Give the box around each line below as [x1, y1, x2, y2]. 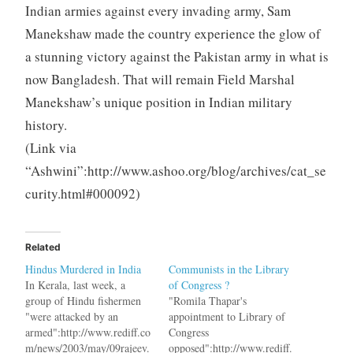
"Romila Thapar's [169, 292, 247, 308]
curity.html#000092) [24, 184, 140, 203]
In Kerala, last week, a [24, 277, 125, 292]
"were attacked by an [24, 308, 118, 324]
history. [24, 115, 67, 134]
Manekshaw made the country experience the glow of [24, 24, 321, 43]
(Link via [24, 138, 76, 157]
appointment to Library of [169, 308, 285, 324]
